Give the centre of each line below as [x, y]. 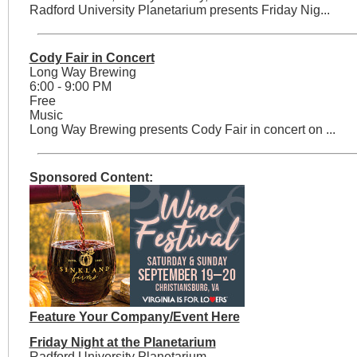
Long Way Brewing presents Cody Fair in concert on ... [182, 130]
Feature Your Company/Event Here [134, 317]
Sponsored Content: [91, 178]
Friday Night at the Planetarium [122, 343]
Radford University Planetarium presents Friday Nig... [179, 10]
